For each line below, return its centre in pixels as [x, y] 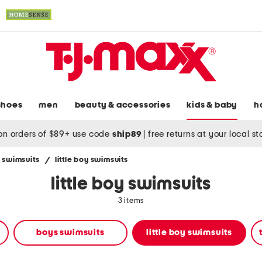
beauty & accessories [123, 105]
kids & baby [212, 105]
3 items [131, 201]
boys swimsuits [70, 233]
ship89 [128, 134]
